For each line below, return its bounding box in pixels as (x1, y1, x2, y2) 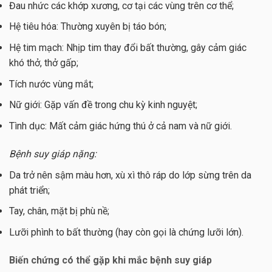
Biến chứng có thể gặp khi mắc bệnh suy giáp (9, 254, 212, 266)
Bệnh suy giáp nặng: (9, 148, 97, 160)
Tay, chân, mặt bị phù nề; (9, 205, 109, 217)
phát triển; (9, 184, 50, 196)
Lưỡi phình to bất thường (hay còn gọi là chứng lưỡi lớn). (9, 226, 243, 238)
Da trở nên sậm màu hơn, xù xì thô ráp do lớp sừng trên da (9, 169, 251, 181)
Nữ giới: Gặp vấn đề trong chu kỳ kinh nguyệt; (9, 99, 197, 111)
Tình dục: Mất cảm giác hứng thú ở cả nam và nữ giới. (9, 120, 232, 132)
